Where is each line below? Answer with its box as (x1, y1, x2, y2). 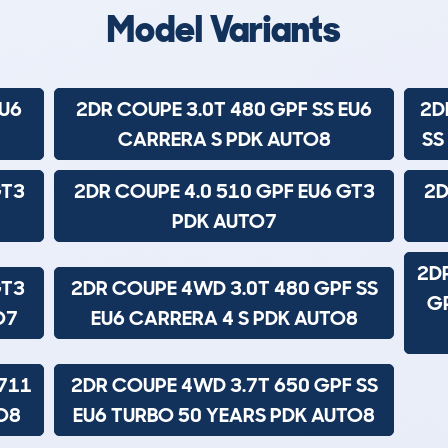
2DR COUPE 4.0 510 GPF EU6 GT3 (73, 178, 375, 204)
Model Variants (107, 6, 341, 53)
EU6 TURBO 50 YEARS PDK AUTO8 (73, 402, 375, 428)
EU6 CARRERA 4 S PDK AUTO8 (90, 305, 358, 331)
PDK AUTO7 (171, 208, 277, 234)
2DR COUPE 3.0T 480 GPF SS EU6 (76, 96, 372, 122)
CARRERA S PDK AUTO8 (117, 126, 331, 152)
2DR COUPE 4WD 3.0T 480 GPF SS (70, 275, 378, 301)
